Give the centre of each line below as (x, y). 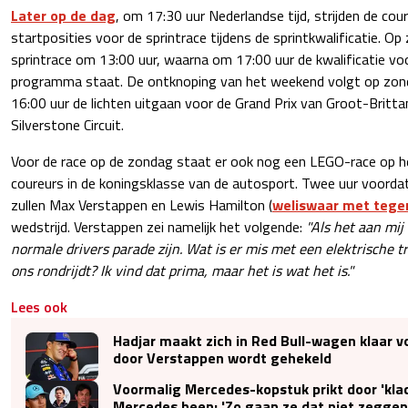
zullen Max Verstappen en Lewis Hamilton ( (142, 204)
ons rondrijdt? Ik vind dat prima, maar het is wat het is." (182, 270)
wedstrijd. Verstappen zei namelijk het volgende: (158, 226)
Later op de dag (63, 15)
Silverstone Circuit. (67, 124)
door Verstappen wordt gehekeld (222, 357)
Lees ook (39, 306)
